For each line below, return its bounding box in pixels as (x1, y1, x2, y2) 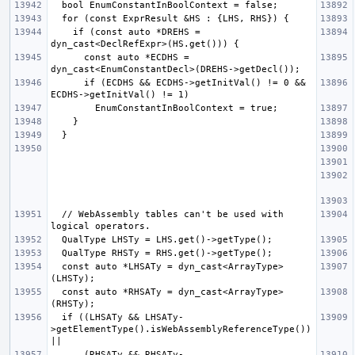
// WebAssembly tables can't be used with (51, 208, 62, 219)
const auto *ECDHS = (51, 52, 84, 63)
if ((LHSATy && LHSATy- (51, 311, 62, 323)
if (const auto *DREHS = (51, 26, 73, 37)
